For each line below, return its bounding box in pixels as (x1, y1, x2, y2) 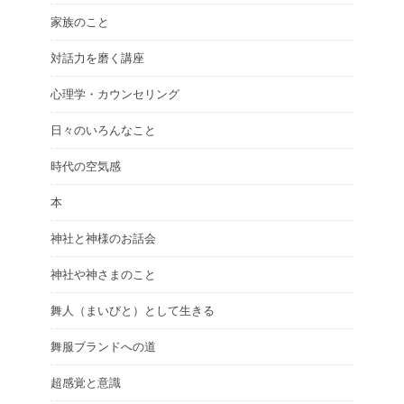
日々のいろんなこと (50, 124, 156, 138)
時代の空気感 (50, 160, 121, 174)
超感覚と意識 (50, 376, 121, 390)
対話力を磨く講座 (50, 51, 144, 66)
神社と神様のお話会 (50, 232, 156, 246)
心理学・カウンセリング (50, 87, 179, 102)
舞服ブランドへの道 (50, 340, 156, 354)
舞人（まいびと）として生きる (50, 304, 215, 318)
